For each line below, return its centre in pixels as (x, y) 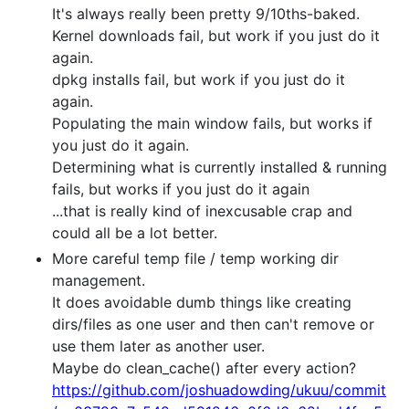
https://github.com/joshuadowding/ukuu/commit (219, 390)
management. (99, 280)
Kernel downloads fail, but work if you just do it (216, 36)
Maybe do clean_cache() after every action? (204, 368)
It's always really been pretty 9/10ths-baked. (206, 14)
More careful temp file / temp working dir (195, 258)
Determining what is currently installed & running (220, 167)
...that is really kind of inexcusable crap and (202, 211)
